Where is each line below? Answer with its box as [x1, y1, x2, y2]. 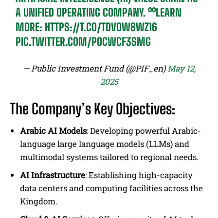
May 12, [167, 63, 196, 74]
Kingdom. [20, 196, 57, 207]
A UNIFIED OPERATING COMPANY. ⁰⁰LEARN [16, 6, 182, 19]
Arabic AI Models [20, 125, 87, 137]
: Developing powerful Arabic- [87, 125, 201, 137]
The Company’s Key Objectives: [10, 100, 175, 118]
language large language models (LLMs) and [20, 138, 189, 150]
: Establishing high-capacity [85, 169, 193, 181]
